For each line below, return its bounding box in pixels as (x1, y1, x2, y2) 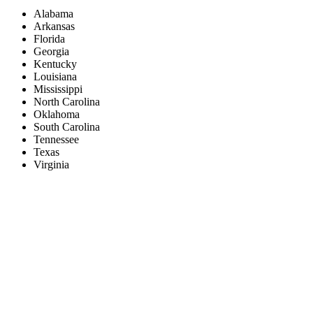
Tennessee (34, 133, 79, 146)
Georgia (34, 45, 69, 58)
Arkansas (34, 20, 75, 33)
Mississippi (34, 83, 82, 96)
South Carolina (34, 121, 100, 133)
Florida (34, 33, 65, 45)
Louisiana (34, 71, 77, 83)
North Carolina (34, 96, 100, 108)
